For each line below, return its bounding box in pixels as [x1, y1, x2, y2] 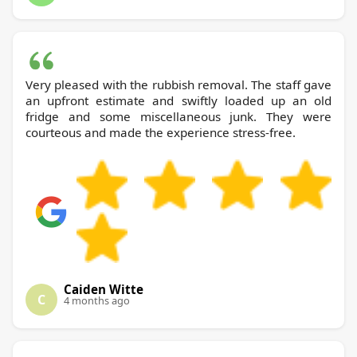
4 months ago [64, 293, 130, 308]
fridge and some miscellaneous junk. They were [25, 108, 331, 125]
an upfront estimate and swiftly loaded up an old [25, 92, 331, 109]
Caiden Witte [64, 281, 143, 298]
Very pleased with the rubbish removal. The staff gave [25, 76, 331, 93]
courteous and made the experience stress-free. [25, 124, 296, 141]
